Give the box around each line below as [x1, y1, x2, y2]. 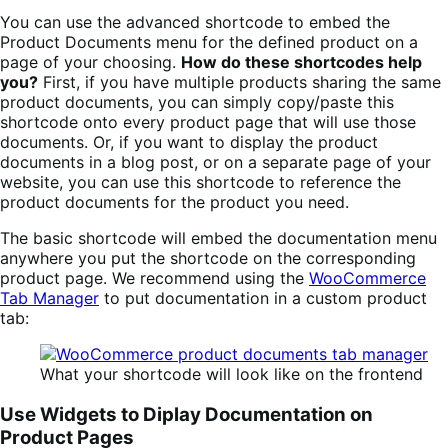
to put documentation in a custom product [99, 287, 427, 308]
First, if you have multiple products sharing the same [38, 71, 441, 92]
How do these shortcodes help [181, 51, 422, 72]
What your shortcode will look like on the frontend [40, 363, 423, 384]
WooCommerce [309, 267, 426, 288]
